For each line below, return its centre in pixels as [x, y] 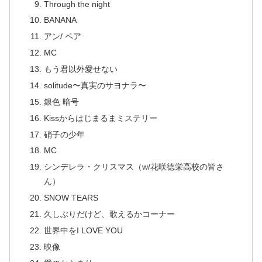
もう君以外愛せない [80, 69]
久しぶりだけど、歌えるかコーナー [109, 214]
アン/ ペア [62, 37]
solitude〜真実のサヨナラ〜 [95, 85]
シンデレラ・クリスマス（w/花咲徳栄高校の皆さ [134, 167]
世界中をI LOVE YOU [83, 230]
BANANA [60, 20]
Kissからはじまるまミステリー [100, 118]
